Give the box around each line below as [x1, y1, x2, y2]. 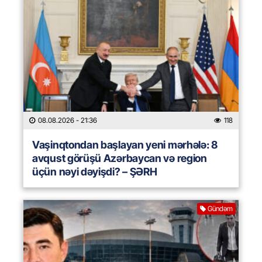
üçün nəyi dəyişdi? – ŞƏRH [32, 166, 157, 178]
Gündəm [208, 204, 233, 213]
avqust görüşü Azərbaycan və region [32, 152, 207, 165]
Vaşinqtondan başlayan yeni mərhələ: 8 [32, 139, 218, 151]
